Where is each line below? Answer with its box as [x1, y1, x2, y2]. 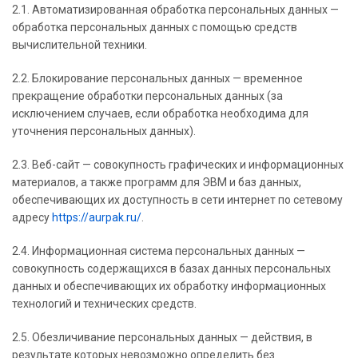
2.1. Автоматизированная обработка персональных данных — [12, 3, 339, 16]
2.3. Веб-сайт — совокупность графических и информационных [12, 158, 344, 171]
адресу [12, 211, 52, 224]
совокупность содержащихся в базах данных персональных [12, 262, 331, 275]
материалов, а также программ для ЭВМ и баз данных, [12, 176, 301, 189]
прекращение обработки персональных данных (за [12, 89, 283, 102]
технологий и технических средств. [12, 297, 197, 310]
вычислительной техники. [12, 38, 147, 51]
